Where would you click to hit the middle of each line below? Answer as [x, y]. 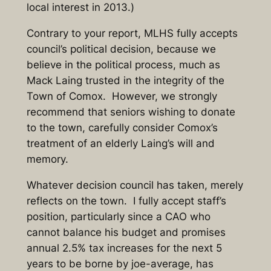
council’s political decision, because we [121, 49]
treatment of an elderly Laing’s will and [120, 143]
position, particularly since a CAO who [118, 216]
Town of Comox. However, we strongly [122, 96]
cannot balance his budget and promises [126, 232]
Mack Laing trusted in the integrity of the [125, 80]
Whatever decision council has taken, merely [135, 185]
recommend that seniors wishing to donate [131, 112]
